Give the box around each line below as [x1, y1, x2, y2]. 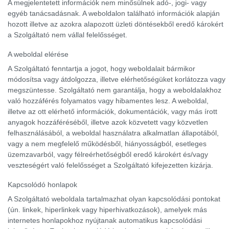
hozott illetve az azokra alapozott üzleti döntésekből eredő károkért [8, 20, 223, 28]
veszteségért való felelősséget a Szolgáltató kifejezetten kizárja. [8, 161, 213, 169]
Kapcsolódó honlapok [8, 180, 77, 189]
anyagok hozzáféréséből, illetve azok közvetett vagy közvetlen [8, 118, 208, 126]
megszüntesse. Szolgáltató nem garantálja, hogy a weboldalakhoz [8, 86, 221, 94]
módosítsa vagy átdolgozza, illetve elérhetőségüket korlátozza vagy [8, 75, 225, 83]
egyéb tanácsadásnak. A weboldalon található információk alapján [8, 9, 220, 17]
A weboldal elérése [8, 50, 68, 58]
